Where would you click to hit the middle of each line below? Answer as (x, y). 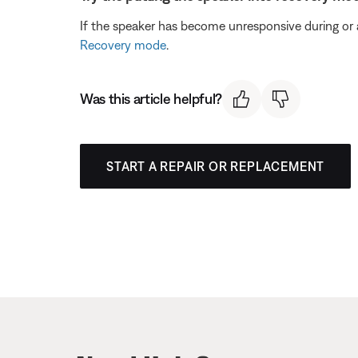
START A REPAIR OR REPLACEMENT (216, 167)
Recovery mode (123, 44)
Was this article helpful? (151, 99)
